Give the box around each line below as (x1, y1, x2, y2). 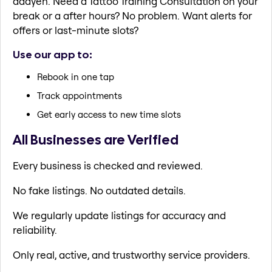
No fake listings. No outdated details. (13, 183, 186, 197)
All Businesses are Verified (13, 131, 178, 149)
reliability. (13, 223, 57, 236)
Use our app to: (13, 47, 92, 61)
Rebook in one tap (37, 71, 114, 83)
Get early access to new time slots (37, 109, 181, 121)
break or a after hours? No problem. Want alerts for (13, 9, 252, 22)
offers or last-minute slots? (13, 24, 138, 37)
